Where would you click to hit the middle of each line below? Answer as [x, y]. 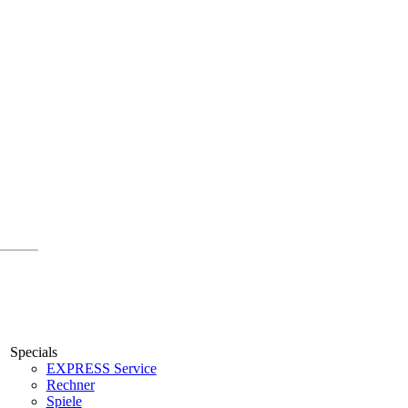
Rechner [70, 384]
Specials [33, 352]
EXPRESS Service [101, 368]
